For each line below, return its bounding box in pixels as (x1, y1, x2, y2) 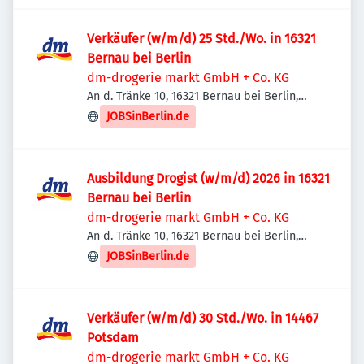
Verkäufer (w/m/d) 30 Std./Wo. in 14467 (87, 310, 318, 326)
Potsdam (87, 330, 139, 345)
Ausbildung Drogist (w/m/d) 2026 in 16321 (87, 171, 330, 186)
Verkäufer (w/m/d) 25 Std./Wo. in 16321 (87, 31, 316, 46)
